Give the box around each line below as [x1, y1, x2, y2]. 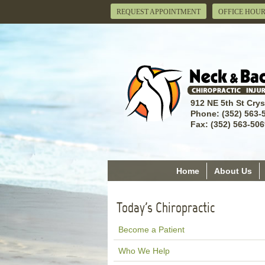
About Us [214, 166, 252, 176]
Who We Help [118, 246, 170, 256]
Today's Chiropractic [117, 199, 215, 216]
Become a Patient [118, 225, 185, 234]
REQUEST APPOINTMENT [117, 8, 201, 16]
